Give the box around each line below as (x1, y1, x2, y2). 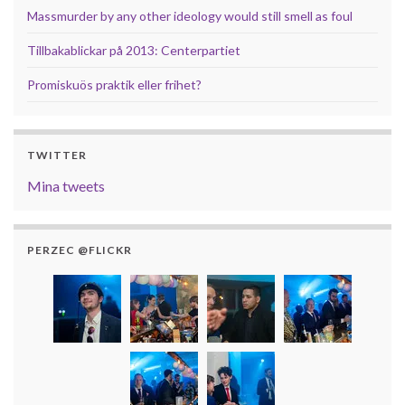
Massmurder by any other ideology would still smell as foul (27, 7, 353, 24)
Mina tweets (27, 176, 105, 194)
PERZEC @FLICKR (27, 242, 132, 257)
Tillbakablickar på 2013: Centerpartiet (27, 42, 240, 58)
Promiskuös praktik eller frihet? (27, 76, 202, 92)
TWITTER (27, 147, 87, 162)
